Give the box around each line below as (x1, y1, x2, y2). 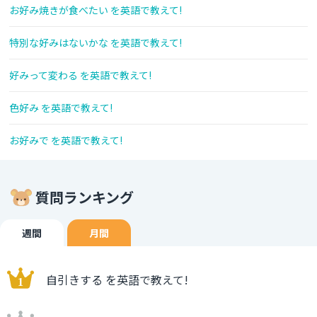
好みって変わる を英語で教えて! (9, 68, 151, 83)
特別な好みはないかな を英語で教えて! (9, 35, 182, 50)
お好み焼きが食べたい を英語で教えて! (9, 3, 182, 18)
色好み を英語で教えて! (9, 100, 113, 115)
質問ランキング (35, 187, 134, 208)
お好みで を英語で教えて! (9, 133, 122, 148)
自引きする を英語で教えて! (46, 271, 188, 289)
